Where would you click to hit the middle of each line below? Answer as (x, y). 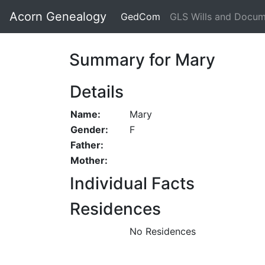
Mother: (89, 160)
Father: (87, 145)
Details (97, 92)
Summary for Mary (142, 60)
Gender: (89, 130)
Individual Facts (132, 183)
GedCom (140, 17)
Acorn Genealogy (58, 17)
